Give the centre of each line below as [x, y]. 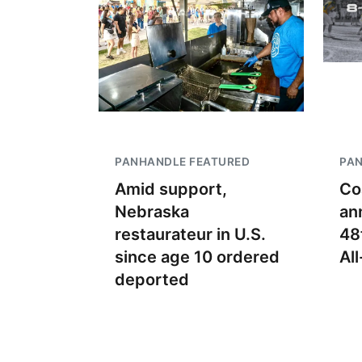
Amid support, [171, 189]
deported [152, 280]
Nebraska [152, 212]
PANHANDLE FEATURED [182, 162]
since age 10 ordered [197, 257]
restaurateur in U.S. [190, 234]
